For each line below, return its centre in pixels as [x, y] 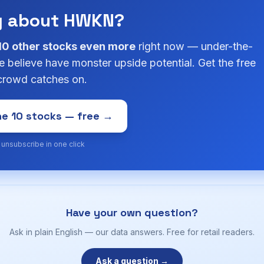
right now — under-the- [194, 46]
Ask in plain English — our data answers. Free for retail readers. [132, 232]
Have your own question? [132, 212]
